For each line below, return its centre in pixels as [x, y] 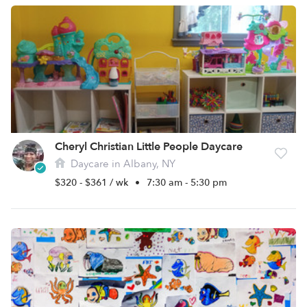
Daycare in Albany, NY [122, 164]
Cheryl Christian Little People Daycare [149, 147]
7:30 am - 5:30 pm [187, 183]
